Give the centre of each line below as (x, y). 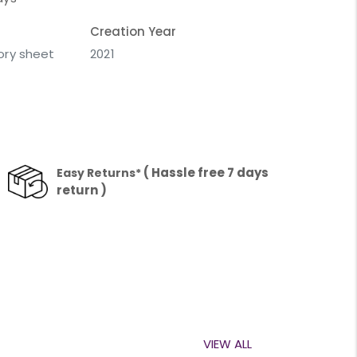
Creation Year (133, 31)
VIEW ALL (228, 344)
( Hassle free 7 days (205, 172)
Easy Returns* (99, 173)
